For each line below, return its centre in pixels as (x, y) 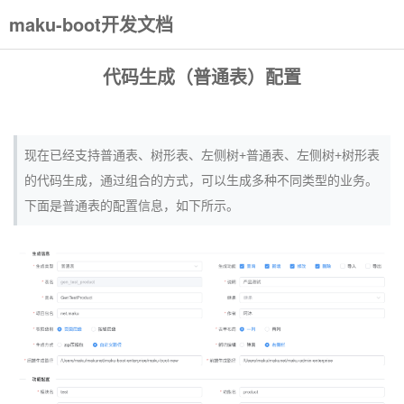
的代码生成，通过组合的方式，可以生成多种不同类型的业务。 (201, 180)
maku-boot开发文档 (92, 24)
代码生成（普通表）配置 (202, 76)
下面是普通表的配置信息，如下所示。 (132, 206)
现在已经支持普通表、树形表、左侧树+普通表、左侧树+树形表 (202, 155)
